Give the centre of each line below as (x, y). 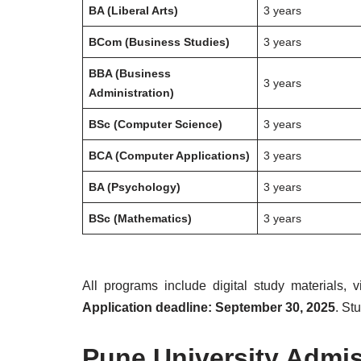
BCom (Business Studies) (160, 42)
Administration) (132, 93)
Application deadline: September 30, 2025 (209, 307)
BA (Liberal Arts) (134, 10)
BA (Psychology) (135, 187)
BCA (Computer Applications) (170, 156)
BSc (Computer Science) (156, 124)
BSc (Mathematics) (141, 218)
